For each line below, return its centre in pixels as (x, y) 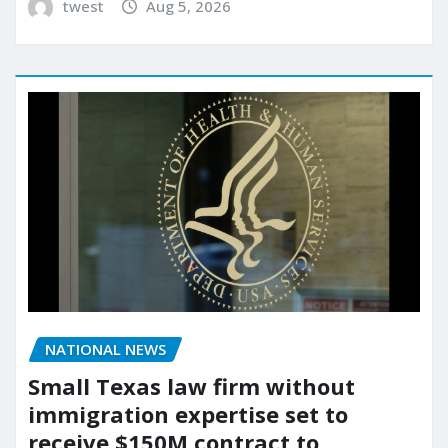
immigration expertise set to (188, 414)
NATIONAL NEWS (105, 349)
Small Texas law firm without (191, 386)
